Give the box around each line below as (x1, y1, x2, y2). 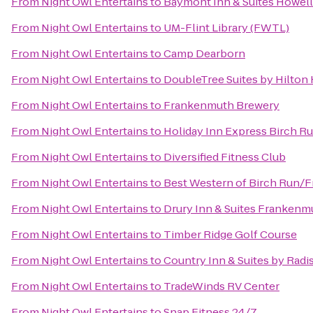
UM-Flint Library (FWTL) (163, 20, 289, 35)
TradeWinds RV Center (163, 279, 279, 293)
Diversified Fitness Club (163, 150, 286, 164)
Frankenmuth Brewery (163, 98, 279, 112)
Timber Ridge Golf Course (163, 227, 297, 242)
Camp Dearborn (163, 46, 245, 61)
